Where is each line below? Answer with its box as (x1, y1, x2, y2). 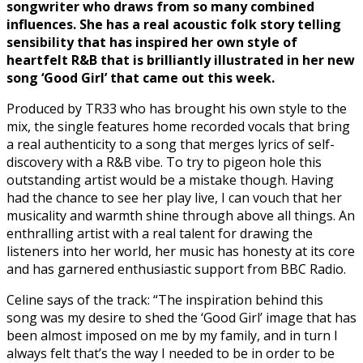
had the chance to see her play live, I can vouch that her (6, 188, 342, 207)
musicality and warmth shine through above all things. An (6, 206, 355, 224)
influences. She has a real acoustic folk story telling (6, 15, 341, 33)
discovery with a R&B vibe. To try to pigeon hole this (6, 152, 322, 171)
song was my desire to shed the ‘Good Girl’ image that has (6, 308, 357, 327)
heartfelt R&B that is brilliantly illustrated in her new (6, 50, 355, 69)
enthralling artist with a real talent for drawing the (6, 224, 313, 242)
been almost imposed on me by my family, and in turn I (6, 326, 338, 344)
